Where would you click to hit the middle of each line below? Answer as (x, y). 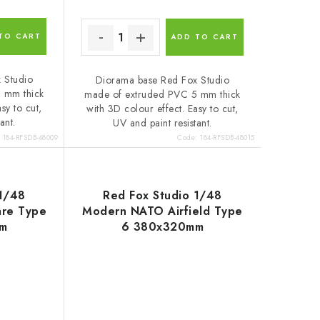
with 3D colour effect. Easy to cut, (162, 109)
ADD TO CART (204, 37)
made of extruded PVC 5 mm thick (162, 95)
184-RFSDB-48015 (227, 138)
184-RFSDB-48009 (30, 138)
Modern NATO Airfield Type (162, 211)
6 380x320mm (162, 227)
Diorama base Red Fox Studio (162, 80)
